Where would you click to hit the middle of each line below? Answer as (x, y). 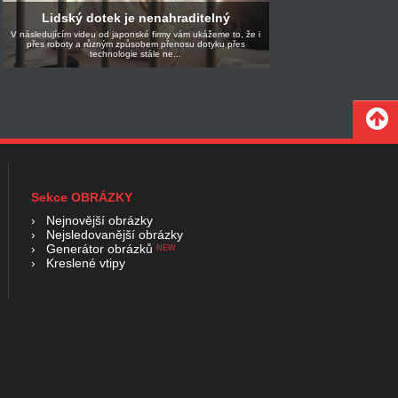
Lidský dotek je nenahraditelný (135, 18)
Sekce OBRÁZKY (82, 197)
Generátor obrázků (99, 248)
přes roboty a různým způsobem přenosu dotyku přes (135, 44)
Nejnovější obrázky (99, 220)
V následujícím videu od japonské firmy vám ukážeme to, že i (135, 35)
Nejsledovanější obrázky (115, 234)
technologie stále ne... (135, 54)
